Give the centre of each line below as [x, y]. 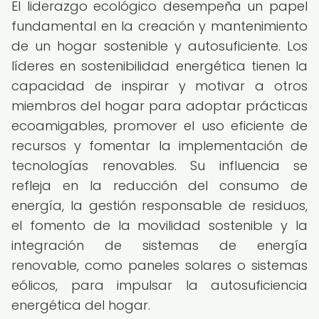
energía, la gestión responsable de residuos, [159, 205]
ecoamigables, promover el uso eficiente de [159, 126]
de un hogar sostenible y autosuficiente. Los [159, 46]
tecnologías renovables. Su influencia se [159, 166]
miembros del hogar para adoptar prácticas [159, 106]
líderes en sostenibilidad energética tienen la [159, 66]
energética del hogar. [81, 305]
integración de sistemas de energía [159, 245]
